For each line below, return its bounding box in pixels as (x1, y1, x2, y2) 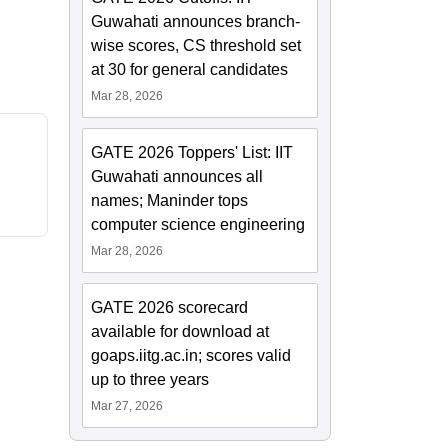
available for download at (91, 323, 270, 341)
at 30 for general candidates (91, 61, 289, 79)
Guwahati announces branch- (91, 13, 301, 31)
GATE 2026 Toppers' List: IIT (91, 144, 294, 162)
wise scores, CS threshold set (91, 37, 302, 55)
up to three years (91, 371, 210, 389)
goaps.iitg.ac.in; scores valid (91, 347, 292, 365)
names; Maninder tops (91, 192, 249, 210)
